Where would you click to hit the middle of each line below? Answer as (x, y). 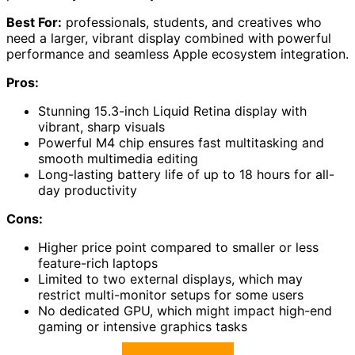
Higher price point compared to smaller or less (178, 247)
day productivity (88, 190)
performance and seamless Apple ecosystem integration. (177, 53)
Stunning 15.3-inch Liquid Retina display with (172, 111)
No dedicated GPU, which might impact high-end (185, 310)
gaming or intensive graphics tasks (143, 326)
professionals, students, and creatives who (192, 22)
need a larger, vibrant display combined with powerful (169, 38)
